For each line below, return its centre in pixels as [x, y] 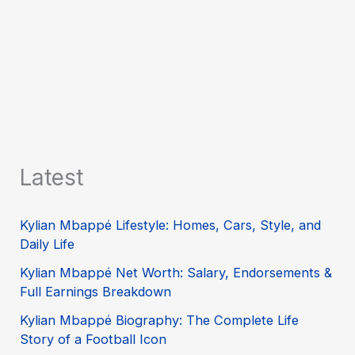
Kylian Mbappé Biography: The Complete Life [160, 321]
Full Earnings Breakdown [96, 292]
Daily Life [48, 244]
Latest [52, 178]
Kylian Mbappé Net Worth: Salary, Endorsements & [176, 273]
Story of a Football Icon [94, 340]
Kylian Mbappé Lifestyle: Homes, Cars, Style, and [171, 225]
